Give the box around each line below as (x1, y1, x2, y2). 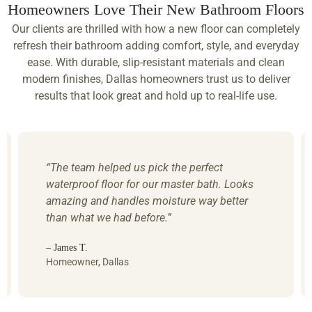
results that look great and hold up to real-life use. (35, 88, 277, 102)
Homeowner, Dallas (46, 256, 129, 268)
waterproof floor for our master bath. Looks (46, 178, 253, 192)
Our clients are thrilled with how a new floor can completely (12, 22, 300, 36)
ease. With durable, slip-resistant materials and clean (27, 55, 285, 69)
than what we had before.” (46, 211, 171, 225)
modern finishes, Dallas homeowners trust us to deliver (22, 72, 290, 86)
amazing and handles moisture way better (46, 194, 248, 208)
